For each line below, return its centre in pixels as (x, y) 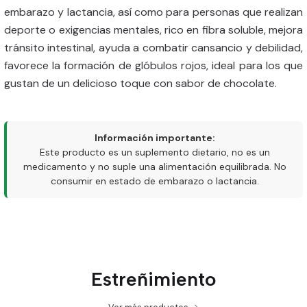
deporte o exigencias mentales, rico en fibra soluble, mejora (153, 30)
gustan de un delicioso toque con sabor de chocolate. (140, 83)
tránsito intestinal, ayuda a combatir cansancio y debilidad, (153, 48)
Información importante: (155, 138)
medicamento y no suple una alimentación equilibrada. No (155, 167)
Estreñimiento (153, 279)
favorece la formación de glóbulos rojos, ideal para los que (153, 65)
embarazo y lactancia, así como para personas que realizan (153, 12)
